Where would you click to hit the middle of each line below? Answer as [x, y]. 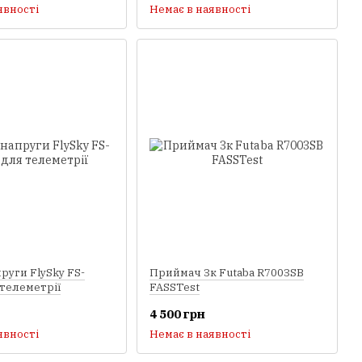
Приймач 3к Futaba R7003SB [226, 272]
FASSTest [174, 287]
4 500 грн [177, 314]
